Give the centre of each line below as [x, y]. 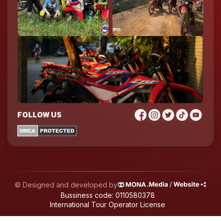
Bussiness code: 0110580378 [108, 195]
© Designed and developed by [66, 184]
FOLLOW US [39, 115]
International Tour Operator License [108, 205]
